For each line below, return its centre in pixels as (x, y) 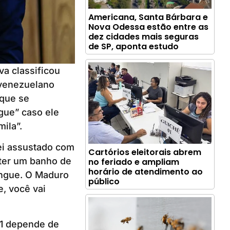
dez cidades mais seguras (144, 37)
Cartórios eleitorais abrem (145, 152)
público (104, 181)
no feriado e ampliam (134, 162)
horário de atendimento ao (146, 171)
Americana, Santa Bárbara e (148, 17)
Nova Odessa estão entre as (149, 27)
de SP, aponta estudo (134, 47)
